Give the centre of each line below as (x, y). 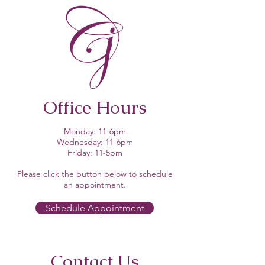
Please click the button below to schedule (95, 174)
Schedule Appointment (95, 208)
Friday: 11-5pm (95, 153)
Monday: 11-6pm (95, 131)
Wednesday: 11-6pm (95, 142)
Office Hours (95, 107)
